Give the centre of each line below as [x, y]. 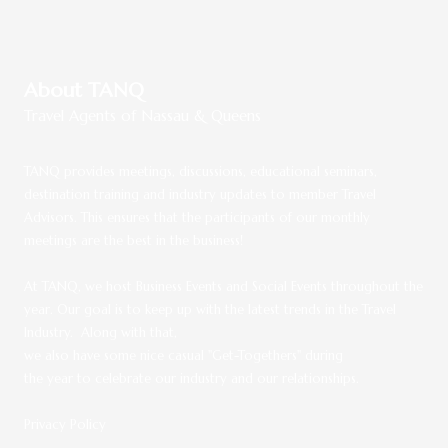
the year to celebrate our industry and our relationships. [193, 378]
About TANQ [84, 90]
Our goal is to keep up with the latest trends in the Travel [226, 309]
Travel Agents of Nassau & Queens [142, 115]
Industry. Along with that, [100, 332]
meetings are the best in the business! [133, 240]
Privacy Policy [65, 424]
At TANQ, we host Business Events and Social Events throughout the [223, 286]
